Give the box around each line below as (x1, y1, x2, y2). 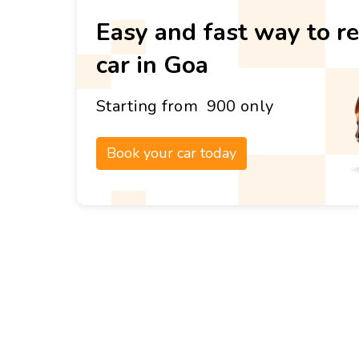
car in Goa (96, 48, 208, 82)
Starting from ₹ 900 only (96, 95, 274, 117)
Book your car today (107, 143, 236, 163)
